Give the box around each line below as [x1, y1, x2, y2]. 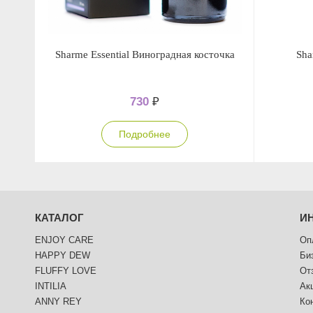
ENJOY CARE [35, 235, 94, 245]
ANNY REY [35, 296, 82, 307]
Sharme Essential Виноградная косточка [54, 49, 235, 60]
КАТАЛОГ [35, 212, 84, 224]
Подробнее [119, 129, 170, 140]
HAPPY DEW [35, 250, 90, 261]
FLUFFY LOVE [35, 265, 96, 276]
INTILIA [35, 281, 66, 291]
